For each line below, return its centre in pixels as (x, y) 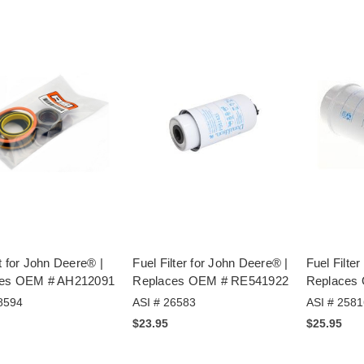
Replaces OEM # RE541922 (211, 281)
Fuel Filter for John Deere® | (210, 263)
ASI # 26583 (165, 303)
